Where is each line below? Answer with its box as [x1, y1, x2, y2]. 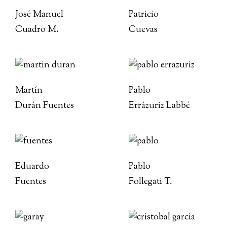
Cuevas [129, 23, 158, 36]
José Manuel [15, 8, 63, 21]
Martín [15, 84, 43, 97]
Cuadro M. [15, 23, 59, 36]
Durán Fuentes [15, 99, 74, 112]
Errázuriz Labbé [129, 99, 190, 112]
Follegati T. [129, 175, 172, 188]
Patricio [129, 8, 159, 21]
